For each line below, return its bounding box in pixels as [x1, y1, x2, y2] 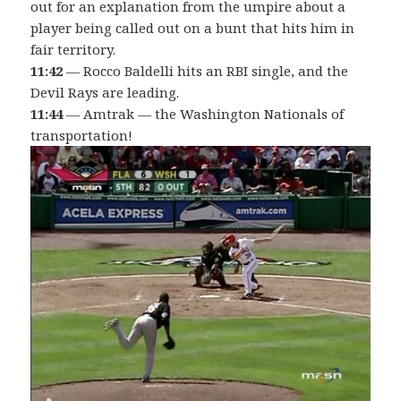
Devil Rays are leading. [30, 83, 180, 102]
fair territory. [30, 40, 116, 59]
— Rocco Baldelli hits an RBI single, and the [63, 62, 349, 81]
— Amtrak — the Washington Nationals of [63, 105, 345, 124]
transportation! [30, 126, 133, 145]
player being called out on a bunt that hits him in [30, 19, 355, 38]
